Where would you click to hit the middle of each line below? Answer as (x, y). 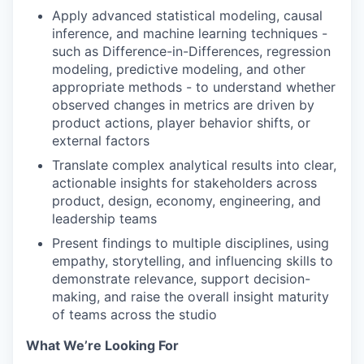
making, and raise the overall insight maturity (191, 297)
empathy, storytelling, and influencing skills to (193, 261)
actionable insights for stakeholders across (184, 183)
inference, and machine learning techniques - (190, 33)
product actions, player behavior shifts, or (181, 123)
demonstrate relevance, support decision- (181, 279)
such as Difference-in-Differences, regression (191, 51)
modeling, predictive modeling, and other (179, 69)
